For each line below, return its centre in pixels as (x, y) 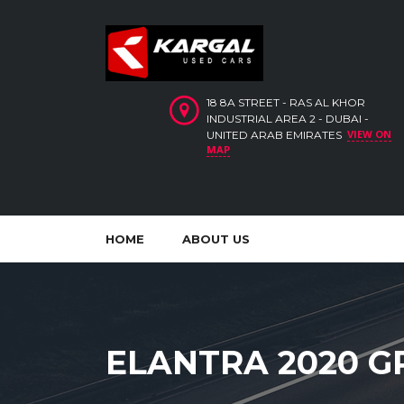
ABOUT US (216, 239)
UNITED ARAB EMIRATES (275, 135)
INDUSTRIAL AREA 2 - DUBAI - (287, 119)
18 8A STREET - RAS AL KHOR (285, 103)
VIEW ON (369, 134)
